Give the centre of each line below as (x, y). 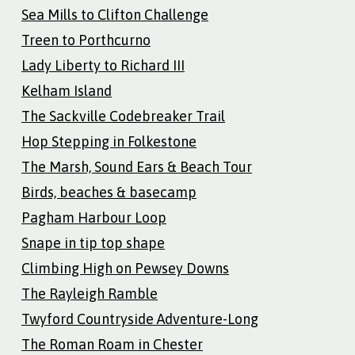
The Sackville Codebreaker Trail (123, 116)
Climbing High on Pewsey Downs (125, 268)
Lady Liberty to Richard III (103, 65)
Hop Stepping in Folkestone (109, 141)
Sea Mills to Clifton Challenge (115, 14)
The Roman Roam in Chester (112, 344)
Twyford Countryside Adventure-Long (140, 319)
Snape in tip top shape (93, 242)
